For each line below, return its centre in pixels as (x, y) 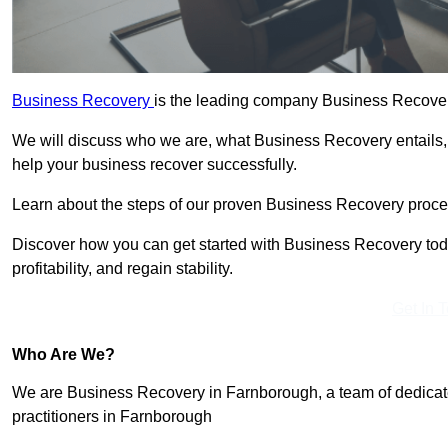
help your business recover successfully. (154, 165)
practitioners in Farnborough (112, 417)
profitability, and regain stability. (122, 269)
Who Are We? (63, 355)
